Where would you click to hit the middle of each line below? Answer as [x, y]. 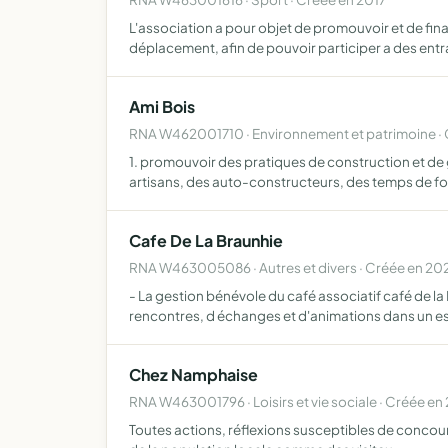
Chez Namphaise [193, 374]
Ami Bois [162, 106]
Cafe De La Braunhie [206, 240]
